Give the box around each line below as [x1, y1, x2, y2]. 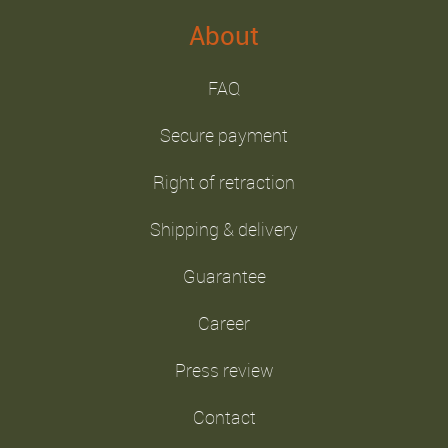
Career [198, 310, 250, 335]
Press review [174, 357, 274, 382]
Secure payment [160, 122, 288, 147]
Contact [192, 404, 256, 429]
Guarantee [182, 263, 266, 288]
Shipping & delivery [150, 216, 298, 241]
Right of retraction [153, 169, 295, 194]
